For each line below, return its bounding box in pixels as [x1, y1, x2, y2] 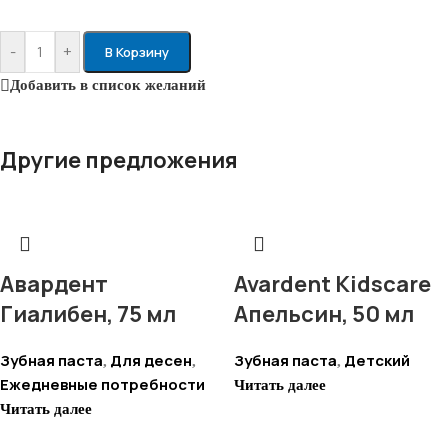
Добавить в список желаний [10, 77, 206, 94]
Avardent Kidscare [234, 269, 431, 299]
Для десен [110, 350, 192, 371]
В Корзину [105, 43, 169, 61]
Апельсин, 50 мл [234, 299, 414, 329]
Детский [344, 350, 410, 371]
